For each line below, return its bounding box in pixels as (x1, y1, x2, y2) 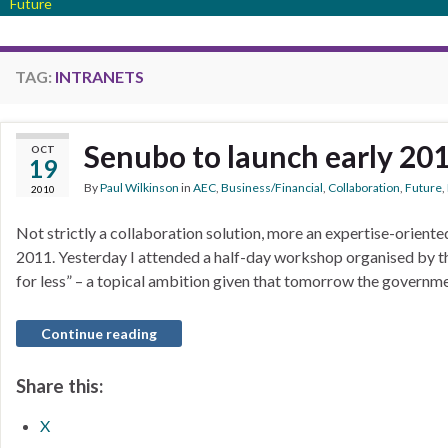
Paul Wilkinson (100, 180, 179, 195)
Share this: (16, 375, 103, 397)
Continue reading (41, 325, 157, 342)
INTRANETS (55, 67, 144, 86)
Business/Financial (221, 180, 323, 195)
